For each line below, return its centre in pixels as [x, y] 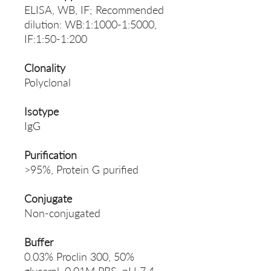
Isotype [41, 112]
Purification [51, 155]
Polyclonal [47, 83]
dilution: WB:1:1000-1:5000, [90, 24]
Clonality [45, 68]
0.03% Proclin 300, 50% [79, 257]
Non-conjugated [62, 213]
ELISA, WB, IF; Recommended [94, 10]
